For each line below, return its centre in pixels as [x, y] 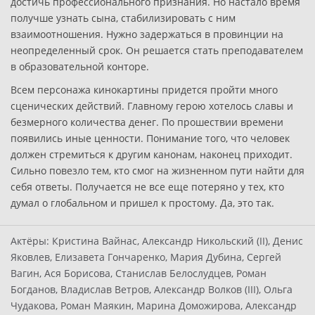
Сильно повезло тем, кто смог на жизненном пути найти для [157, 171]
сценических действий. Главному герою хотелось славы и [152, 106]
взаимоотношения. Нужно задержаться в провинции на [147, 34]
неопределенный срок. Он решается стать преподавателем [157, 50]
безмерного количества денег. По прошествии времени [147, 122]
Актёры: [30, 241]
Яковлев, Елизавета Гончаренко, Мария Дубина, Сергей [146, 257]
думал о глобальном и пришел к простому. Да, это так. [142, 203]
